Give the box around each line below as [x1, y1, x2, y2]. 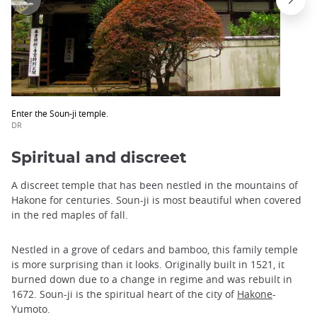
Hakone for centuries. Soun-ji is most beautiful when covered [11, 193, 301, 207]
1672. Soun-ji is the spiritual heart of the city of [11, 287, 237, 301]
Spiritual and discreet [11, 150, 187, 166]
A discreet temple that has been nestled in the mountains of [11, 178, 298, 192]
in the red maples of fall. [11, 208, 128, 222]
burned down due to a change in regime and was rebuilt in [11, 272, 292, 287]
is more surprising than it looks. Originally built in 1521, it [11, 258, 284, 272]
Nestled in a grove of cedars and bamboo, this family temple [11, 243, 298, 257]
